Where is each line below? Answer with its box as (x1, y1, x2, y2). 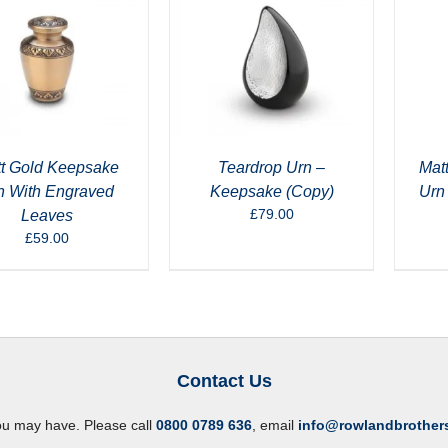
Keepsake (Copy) (209, 182, 334, 200)
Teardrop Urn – (218, 158, 325, 176)
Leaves (20, 206, 73, 224)
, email (251, 416, 298, 433)
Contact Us (176, 370, 272, 391)
